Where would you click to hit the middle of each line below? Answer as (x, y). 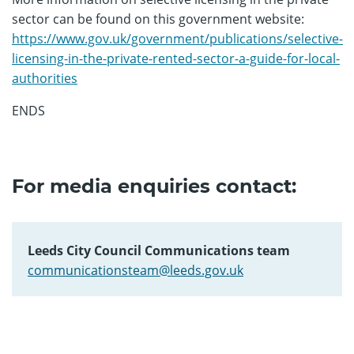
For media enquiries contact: (154, 186)
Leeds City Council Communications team (159, 250)
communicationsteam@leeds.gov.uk (136, 270)
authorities (45, 78)
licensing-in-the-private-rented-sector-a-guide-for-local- (176, 58)
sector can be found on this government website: (158, 19)
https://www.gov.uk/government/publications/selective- (177, 39)
